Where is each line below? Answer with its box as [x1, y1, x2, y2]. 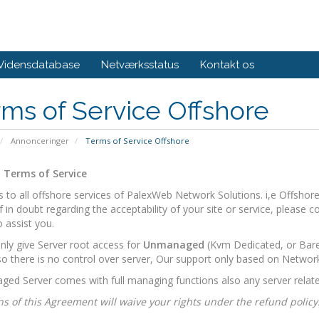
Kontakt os [200, 58, 254, 71]
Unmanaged [142, 238, 204, 251]
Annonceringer [10, 135, 69, 146]
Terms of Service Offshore [83, 135, 189, 146]
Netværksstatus [101, 58, 179, 71]
